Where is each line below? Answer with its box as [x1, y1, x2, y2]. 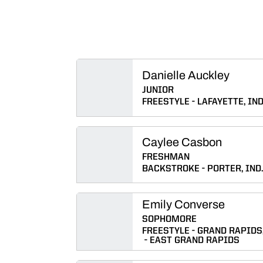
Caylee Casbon [142, 136, 222, 149]
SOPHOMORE [142, 215, 197, 224]
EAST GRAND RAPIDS [150, 236, 240, 245]
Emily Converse [142, 198, 225, 211]
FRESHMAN [142, 153, 190, 162]
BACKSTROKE [142, 164, 200, 174]
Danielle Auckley [142, 69, 230, 82]
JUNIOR [142, 86, 174, 95]
